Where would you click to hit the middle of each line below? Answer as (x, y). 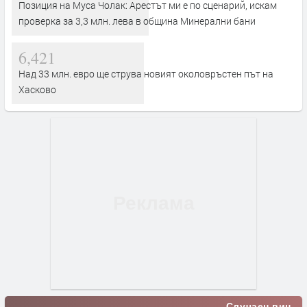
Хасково (37, 89)
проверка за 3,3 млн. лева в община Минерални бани (137, 21)
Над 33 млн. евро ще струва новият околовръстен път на (146, 73)
